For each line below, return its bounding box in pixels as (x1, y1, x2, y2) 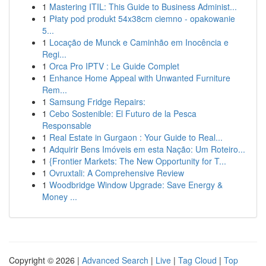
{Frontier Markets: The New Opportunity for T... (49, 155, 226, 167)
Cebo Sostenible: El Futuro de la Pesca (49, 107, 197, 119)
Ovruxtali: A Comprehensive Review (49, 167, 184, 179)
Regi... (42, 48, 66, 60)
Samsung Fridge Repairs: (49, 96, 145, 107)
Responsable (42, 119, 91, 131)
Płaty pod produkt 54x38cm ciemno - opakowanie (49, 12, 235, 24)
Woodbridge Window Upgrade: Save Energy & (49, 179, 223, 191)
